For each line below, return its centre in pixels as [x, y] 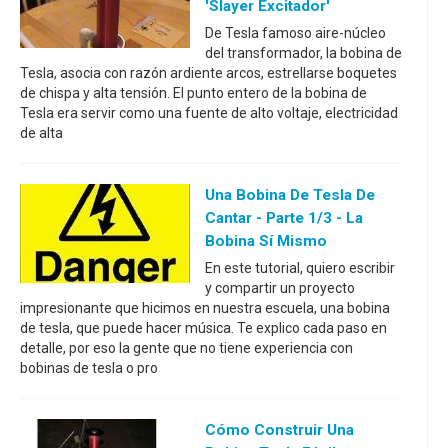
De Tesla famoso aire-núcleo [295, 33]
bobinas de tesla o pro [89, 368]
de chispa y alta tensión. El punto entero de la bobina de [193, 93]
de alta [41, 133]
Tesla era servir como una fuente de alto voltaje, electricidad [209, 113]
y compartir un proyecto [280, 288]
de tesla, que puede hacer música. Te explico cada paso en [203, 328]
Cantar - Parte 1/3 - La [284, 218]
